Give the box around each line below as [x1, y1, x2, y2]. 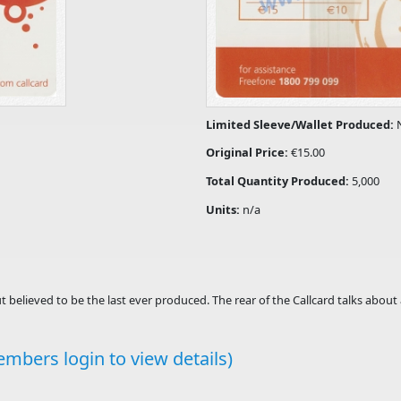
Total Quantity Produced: [206, 173, 353, 190]
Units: [206, 200, 243, 218]
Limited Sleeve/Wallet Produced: [206, 115, 397, 132]
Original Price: [206, 144, 292, 161]
